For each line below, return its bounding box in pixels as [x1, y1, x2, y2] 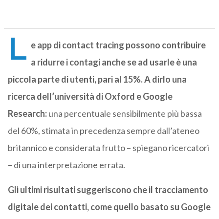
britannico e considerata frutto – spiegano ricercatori [7, 142, 209, 153]
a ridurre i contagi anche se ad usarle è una [30, 57, 197, 68]
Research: [7, 108, 47, 119]
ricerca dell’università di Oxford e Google [7, 91, 173, 102]
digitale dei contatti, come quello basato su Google [7, 201, 211, 213]
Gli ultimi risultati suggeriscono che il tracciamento [7, 184, 208, 196]
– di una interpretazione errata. [7, 159, 125, 171]
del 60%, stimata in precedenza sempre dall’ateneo [7, 125, 199, 136]
